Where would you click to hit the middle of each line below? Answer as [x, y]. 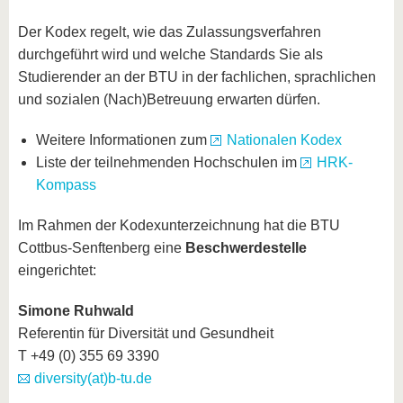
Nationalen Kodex [284, 140]
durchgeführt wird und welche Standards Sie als [170, 54]
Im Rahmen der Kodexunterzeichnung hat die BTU [179, 225]
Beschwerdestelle [246, 248]
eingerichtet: [57, 270]
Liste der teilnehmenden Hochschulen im [168, 162]
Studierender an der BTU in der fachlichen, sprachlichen [197, 77]
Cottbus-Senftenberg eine [102, 248]
